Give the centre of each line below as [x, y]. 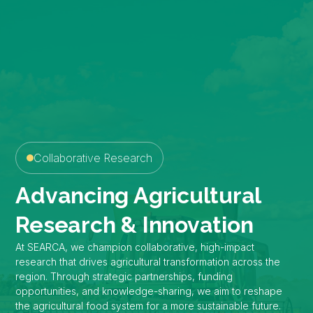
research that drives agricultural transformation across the [148, 261]
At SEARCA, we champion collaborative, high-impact [135, 247]
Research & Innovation [134, 224]
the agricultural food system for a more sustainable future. [148, 305]
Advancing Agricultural [138, 195]
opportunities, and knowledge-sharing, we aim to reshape [149, 291]
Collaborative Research [93, 158]
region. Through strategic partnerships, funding [124, 276]
